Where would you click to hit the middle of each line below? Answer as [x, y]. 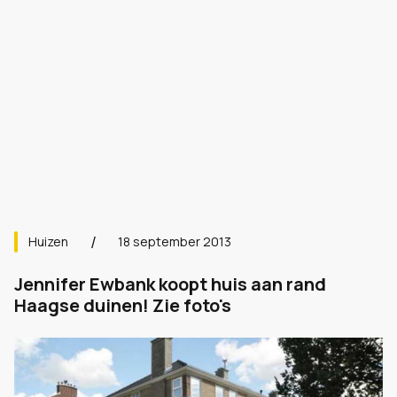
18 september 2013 [175, 241]
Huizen [48, 241]
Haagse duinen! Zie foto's [123, 305]
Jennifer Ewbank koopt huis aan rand [170, 284]
